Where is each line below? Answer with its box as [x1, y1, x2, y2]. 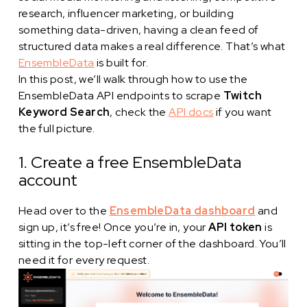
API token [208, 220, 262, 234]
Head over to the [18, 204, 110, 218]
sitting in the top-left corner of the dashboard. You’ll [18, 236, 286, 251]
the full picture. [18, 121, 95, 136]
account [18, 169, 77, 191]
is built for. [94, 56, 149, 70]
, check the [110, 105, 169, 119]
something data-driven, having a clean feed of [18, 23, 259, 37]
